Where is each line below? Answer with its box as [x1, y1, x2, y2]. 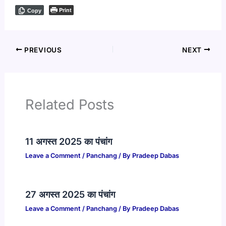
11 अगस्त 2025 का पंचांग [25, 136, 112, 147]
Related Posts [25, 96, 114, 113]
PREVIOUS [22, 45, 62, 54]
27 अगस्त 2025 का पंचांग [25, 188, 115, 200]
